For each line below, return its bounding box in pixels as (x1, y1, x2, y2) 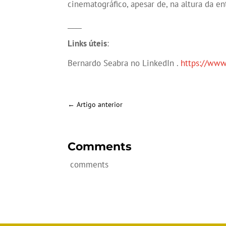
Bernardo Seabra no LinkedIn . (68, 58, 181, 69)
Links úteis (68, 38, 107, 49)
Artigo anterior (77, 100, 123, 109)
